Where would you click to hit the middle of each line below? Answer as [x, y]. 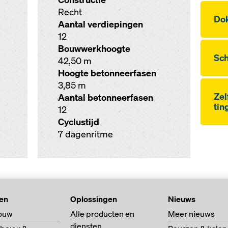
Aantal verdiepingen [100, 24]
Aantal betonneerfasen [105, 97]
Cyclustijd [78, 122]
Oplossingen [94, 199]
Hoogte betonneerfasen [107, 73]
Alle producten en [102, 214]
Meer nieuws [191, 214]
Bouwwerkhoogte [94, 49]
